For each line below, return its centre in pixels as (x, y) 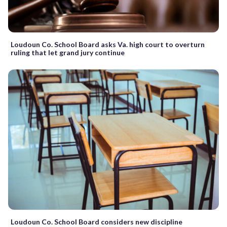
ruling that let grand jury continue (68, 52)
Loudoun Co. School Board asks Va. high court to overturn (108, 44)
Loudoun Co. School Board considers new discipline (97, 221)
